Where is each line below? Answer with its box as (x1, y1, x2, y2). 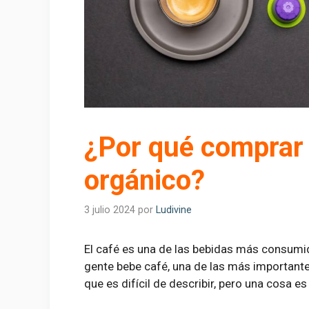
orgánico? (84, 164, 205, 197)
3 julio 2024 (84, 203, 135, 216)
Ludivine (156, 203, 192, 216)
